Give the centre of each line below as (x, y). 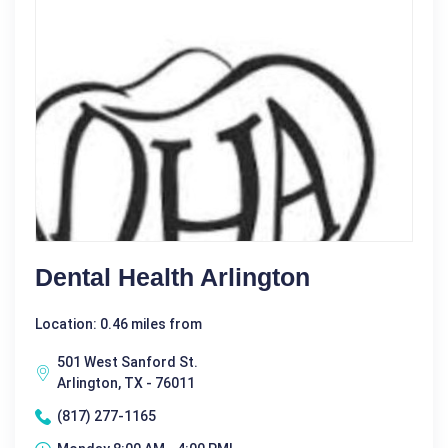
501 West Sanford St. (127, 362)
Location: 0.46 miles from (118, 324)
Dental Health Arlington (172, 277)
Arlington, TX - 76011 (126, 383)
